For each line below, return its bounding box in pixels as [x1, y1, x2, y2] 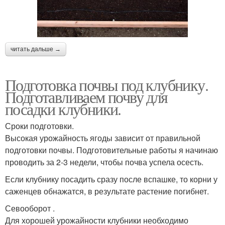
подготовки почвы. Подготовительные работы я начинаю [5, 144, 218, 156]
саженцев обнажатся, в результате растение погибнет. [5, 185, 209, 197]
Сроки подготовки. [5, 120, 74, 132]
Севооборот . [5, 202, 55, 214]
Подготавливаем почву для [5, 86, 168, 108]
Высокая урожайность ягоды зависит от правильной [5, 132, 200, 144]
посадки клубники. [5, 98, 121, 120]
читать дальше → [11, 46, 61, 53]
